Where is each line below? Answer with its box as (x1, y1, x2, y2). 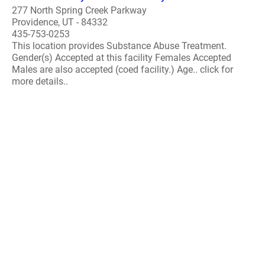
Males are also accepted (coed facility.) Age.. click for (12, 63, 233, 75)
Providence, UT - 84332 (12, 16, 108, 28)
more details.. (12, 75, 68, 87)
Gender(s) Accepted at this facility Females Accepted (12, 51, 231, 63)
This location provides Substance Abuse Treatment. (12, 40, 227, 51)
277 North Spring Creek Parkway (12, 4, 147, 16)
